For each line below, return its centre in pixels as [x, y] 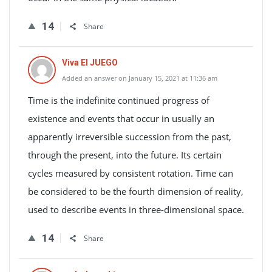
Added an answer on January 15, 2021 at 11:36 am [140, 78]
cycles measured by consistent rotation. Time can [131, 173]
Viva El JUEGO [90, 63]
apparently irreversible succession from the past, [130, 137]
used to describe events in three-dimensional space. [136, 209]
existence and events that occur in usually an [121, 118]
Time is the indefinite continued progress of [119, 100]
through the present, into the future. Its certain [125, 155]
